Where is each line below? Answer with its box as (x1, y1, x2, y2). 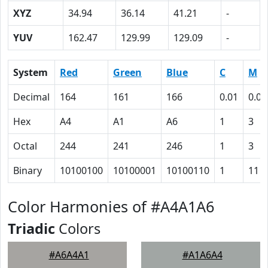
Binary (13, 164, 42, 177)
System (13, 66, 48, 79)
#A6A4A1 (48, 248, 89, 261)
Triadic (8, 219, 55, 238)
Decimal (13, 90, 50, 103)
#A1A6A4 (182, 248, 223, 261)
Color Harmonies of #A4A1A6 (8, 196, 214, 217)
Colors (55, 219, 100, 238)
